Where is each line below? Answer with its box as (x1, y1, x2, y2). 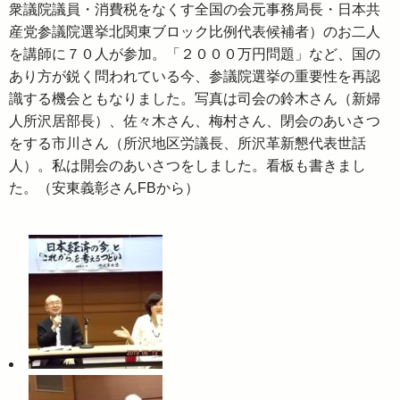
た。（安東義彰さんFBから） (9, 180, 199, 196)
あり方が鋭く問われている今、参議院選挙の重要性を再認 (9, 69, 380, 85)
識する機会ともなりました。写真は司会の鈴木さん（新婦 (9, 91, 380, 107)
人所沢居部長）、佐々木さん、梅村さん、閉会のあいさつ (9, 113, 380, 129)
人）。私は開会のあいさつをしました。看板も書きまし (9, 158, 366, 174)
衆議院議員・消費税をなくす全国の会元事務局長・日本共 (9, 2, 380, 18)
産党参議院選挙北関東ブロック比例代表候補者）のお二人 (9, 24, 380, 40)
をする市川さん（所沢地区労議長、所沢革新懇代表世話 (9, 136, 366, 152)
